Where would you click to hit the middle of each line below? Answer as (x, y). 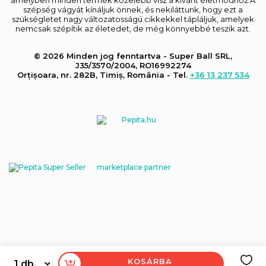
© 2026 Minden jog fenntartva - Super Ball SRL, (133, 56)
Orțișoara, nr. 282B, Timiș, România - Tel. (103, 75)
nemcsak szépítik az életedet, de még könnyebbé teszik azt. (133, 28)
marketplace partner (134, 167)
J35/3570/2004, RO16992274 (133, 65)
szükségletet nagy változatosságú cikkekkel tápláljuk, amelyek (133, 19)
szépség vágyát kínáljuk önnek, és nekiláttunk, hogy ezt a (133, 9)
